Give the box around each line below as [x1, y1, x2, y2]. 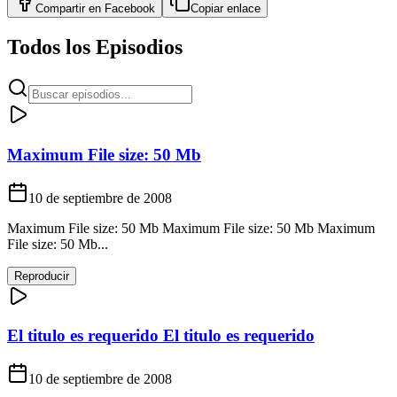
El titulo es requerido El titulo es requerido [7, 326, 315, 346]
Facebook [105, 2, 155, 16]
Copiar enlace [191, 2, 261, 16]
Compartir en [35, 2, 105, 16]
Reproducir [14, 269, 69, 283]
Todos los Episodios [7, 35, 183, 59]
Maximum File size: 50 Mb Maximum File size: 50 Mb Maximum [7, 220, 375, 236]
